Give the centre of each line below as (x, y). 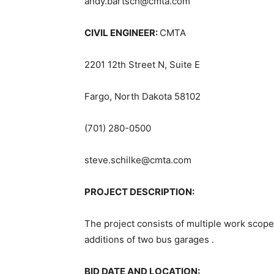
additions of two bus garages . (149, 240)
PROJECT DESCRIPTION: (139, 192)
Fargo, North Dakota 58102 (143, 97)
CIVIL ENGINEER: (122, 33)
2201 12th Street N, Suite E (142, 65)
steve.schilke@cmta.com (138, 160)
